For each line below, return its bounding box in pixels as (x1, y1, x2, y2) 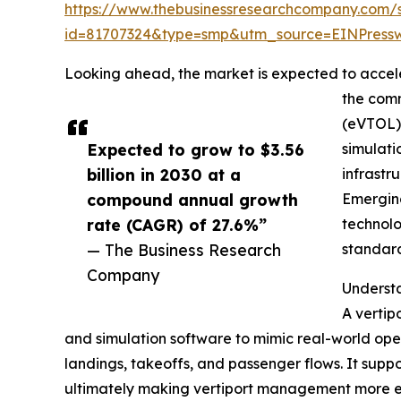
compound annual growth (87, 190, 298, 210)
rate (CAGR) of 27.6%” (87, 215, 267, 235)
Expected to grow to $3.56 (87, 140, 304, 160)
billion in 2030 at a (87, 165, 241, 185)
